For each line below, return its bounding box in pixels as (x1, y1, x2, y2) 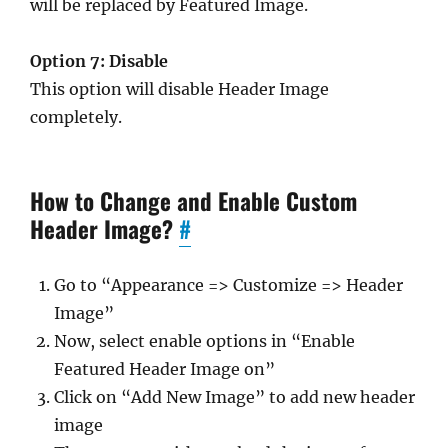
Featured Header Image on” (54, 359, 275, 379)
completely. (30, 107, 122, 127)
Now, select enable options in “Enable (54, 331, 355, 351)
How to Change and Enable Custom (30, 184, 357, 218)
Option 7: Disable (30, 51, 168, 71)
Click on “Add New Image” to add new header (54, 387, 415, 407)
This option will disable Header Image (30, 79, 329, 99)
